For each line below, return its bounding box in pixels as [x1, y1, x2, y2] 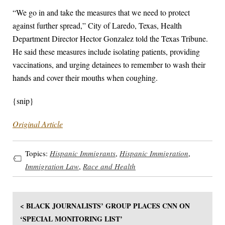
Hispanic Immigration [120, 148, 188, 158]
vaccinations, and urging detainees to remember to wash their [13, 59, 205, 70]
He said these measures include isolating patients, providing [13, 46, 200, 57]
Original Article [13, 119, 63, 130]
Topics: [25, 148, 50, 158]
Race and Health [83, 161, 136, 171]
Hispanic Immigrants [50, 148, 116, 158]
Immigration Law [25, 161, 79, 171]
